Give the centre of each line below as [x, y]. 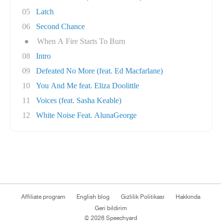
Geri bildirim [110, 208]
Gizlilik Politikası [142, 197]
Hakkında [188, 197]
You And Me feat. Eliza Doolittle [88, 86]
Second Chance [60, 26]
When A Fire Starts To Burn [81, 41]
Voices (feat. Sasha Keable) [79, 100]
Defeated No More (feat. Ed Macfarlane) [99, 71]
